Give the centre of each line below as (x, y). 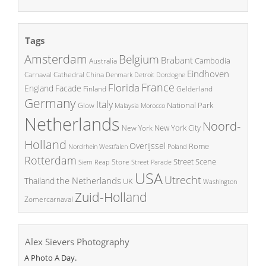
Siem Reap (94, 162)
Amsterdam (56, 59)
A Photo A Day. (50, 257)
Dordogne (171, 75)
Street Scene (195, 162)
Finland (95, 89)
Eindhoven (208, 74)
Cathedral (69, 75)
